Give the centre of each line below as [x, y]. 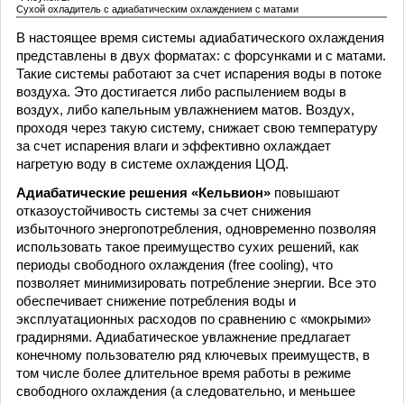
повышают [307, 193]
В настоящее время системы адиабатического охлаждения [200, 37]
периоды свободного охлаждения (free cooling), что [174, 265]
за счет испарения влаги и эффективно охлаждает [174, 146]
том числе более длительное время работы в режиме [184, 373]
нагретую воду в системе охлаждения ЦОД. [152, 164]
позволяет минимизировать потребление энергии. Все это [196, 283]
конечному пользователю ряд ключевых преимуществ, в [193, 355]
